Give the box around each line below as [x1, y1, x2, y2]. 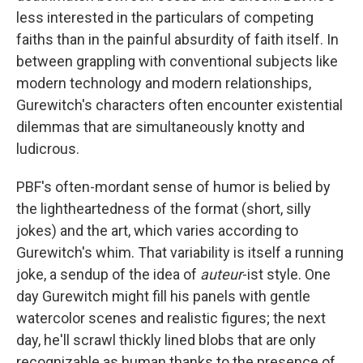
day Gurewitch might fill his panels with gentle [16, 288, 310, 305]
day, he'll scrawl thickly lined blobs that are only [16, 331, 316, 348]
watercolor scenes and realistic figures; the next [16, 310, 326, 327]
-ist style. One [242, 266, 331, 283]
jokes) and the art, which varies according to [16, 222, 298, 239]
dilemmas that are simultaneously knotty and [16, 118, 305, 135]
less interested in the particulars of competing [16, 9, 314, 26]
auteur [200, 266, 242, 283]
